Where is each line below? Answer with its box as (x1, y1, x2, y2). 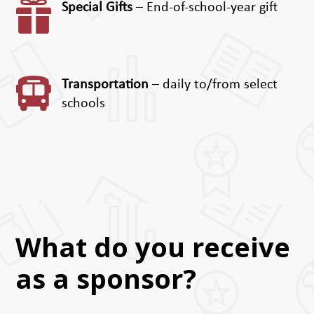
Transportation (61, 78, 149, 93)
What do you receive (15, 228, 291, 266)
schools (61, 97, 105, 111)
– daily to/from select (148, 78, 278, 93)
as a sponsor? (15, 260, 197, 297)
